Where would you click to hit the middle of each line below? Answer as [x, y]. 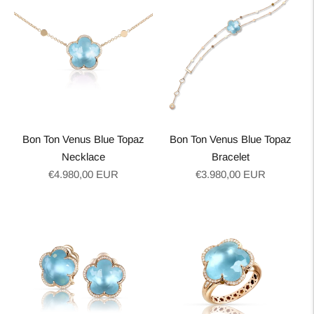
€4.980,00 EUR [83, 174]
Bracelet [231, 157]
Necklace [83, 157]
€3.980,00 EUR [231, 174]
